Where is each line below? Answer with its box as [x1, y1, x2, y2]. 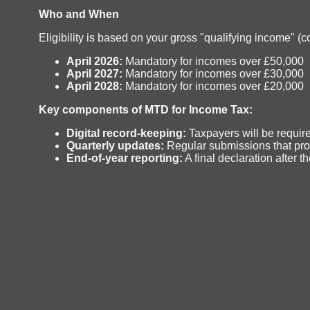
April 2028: [66, 80, 122, 92]
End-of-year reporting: [66, 152, 183, 164]
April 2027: [66, 67, 122, 80]
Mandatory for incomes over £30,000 [122, 67, 304, 80]
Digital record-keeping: [66, 127, 186, 139]
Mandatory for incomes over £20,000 [122, 80, 304, 92]
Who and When [39, 8, 119, 20]
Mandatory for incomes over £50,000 [122, 55, 304, 67]
